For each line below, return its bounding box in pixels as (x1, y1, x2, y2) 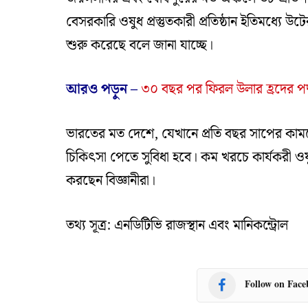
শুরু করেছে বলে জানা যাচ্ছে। (66, 34, 214, 56)
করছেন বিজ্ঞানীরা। (66, 170, 156, 192)
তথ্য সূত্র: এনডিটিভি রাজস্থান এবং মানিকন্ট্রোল (66, 214, 289, 236)
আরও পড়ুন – (66, 78, 142, 101)
